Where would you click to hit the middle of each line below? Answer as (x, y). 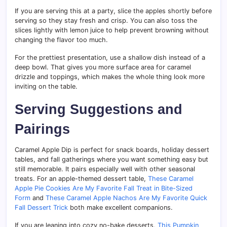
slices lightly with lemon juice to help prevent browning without (112, 30)
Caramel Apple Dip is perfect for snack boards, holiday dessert (112, 150)
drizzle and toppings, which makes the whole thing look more (110, 77)
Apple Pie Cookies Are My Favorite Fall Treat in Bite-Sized (104, 188)
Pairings (42, 129)
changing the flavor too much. (61, 40)
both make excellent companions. (120, 208)
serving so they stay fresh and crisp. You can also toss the (106, 21)
